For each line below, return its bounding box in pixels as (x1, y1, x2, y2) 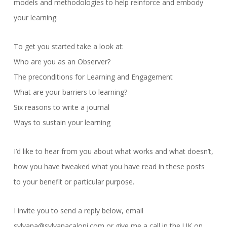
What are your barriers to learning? (13, 87, 127, 97)
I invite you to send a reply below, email (13, 205, 143, 215)
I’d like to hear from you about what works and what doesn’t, (13, 146, 213, 156)
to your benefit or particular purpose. (13, 176, 134, 186)
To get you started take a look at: (13, 41, 124, 51)
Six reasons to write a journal (13, 102, 109, 112)
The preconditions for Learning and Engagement (13, 71, 173, 82)
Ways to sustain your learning (13, 117, 110, 127)
